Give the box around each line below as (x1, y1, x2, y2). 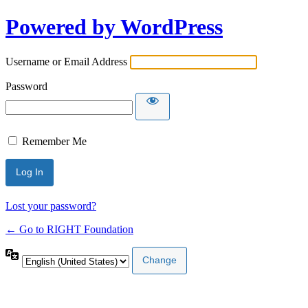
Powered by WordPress (5, 14, 223, 40)
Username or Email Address (5, 55, 127, 67)
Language (21, 245, 65, 258)
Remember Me (22, 135, 87, 147)
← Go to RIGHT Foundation (5, 223, 133, 235)
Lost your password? (5, 199, 96, 212)
